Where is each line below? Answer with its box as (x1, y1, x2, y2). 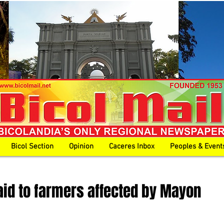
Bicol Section (11, 142, 53, 151)
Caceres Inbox (109, 142, 154, 151)
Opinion (69, 142, 93, 151)
